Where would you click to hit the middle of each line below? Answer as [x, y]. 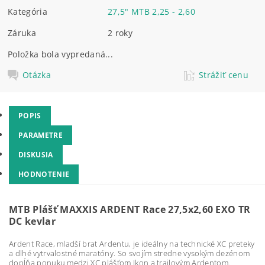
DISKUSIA [36, 155]
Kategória [28, 11]
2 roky [120, 33]
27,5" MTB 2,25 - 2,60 [151, 11]
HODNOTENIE [44, 174]
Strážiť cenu [224, 75]
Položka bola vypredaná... [61, 54]
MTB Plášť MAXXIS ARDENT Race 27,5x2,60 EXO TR [130, 209]
